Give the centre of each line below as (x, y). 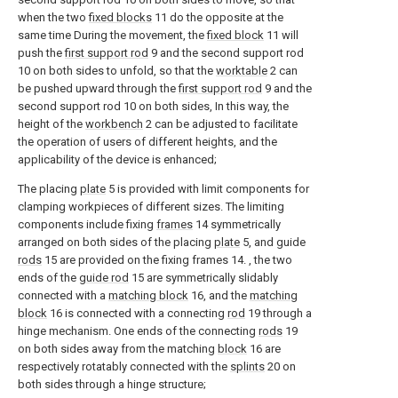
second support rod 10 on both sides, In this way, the (153, 106)
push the (41, 52)
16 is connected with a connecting (137, 313)
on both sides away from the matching (118, 348)
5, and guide (273, 242)
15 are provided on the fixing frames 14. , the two (167, 259)
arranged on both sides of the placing (116, 242)
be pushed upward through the (98, 88)
